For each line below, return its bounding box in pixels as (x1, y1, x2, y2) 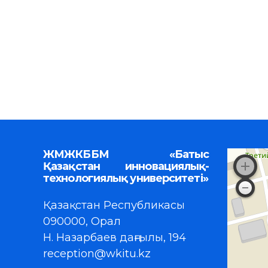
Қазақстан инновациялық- (43, 159, 209, 173)
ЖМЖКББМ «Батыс (43, 147, 209, 161)
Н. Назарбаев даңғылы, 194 (43, 231, 186, 245)
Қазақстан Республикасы (43, 199, 185, 212)
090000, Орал (43, 215, 121, 229)
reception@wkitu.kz (43, 247, 151, 261)
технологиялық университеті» (43, 171, 208, 185)
